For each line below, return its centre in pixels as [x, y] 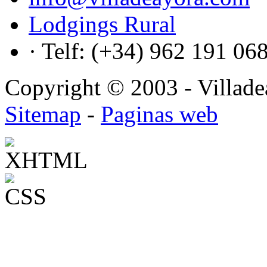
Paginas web [159, 114]
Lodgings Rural [102, 24]
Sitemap [43, 114]
